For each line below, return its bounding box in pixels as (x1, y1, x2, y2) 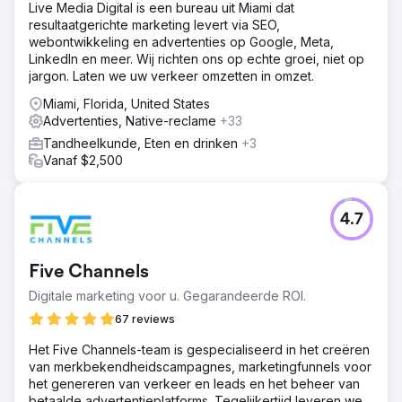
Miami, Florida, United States (43, 95, 210, 111)
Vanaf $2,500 (43, 152, 123, 168)
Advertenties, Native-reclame (43, 112, 220, 128)
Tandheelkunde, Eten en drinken (43, 135, 241, 151)
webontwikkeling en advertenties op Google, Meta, (29, 33, 334, 49)
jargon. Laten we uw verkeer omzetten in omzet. (29, 67, 314, 83)
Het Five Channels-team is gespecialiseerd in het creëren (29, 341, 370, 357)
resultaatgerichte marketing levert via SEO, (29, 16, 280, 32)
